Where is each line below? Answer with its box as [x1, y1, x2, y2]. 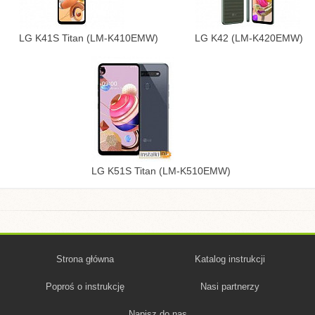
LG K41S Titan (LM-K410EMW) [19, 32, 158, 44]
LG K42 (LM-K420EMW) [195, 32, 303, 44]
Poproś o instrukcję [46, 281, 125, 292]
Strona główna [56, 254, 115, 264]
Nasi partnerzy [200, 281, 259, 292]
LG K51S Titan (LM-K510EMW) [91, 165, 231, 176]
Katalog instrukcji [194, 254, 265, 264]
